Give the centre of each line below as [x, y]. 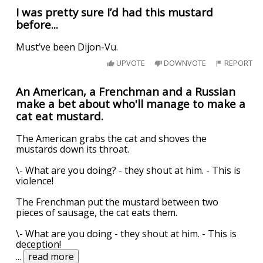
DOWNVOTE [184, 63]
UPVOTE [130, 63]
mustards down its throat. [73, 149]
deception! [39, 244]
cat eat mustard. [60, 116]
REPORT [238, 63]
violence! [35, 181]
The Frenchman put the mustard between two [117, 202]
